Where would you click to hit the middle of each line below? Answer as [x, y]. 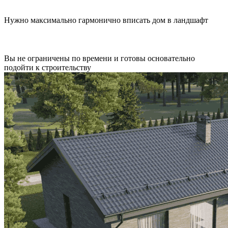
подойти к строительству [48, 68]
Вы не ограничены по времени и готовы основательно [99, 59]
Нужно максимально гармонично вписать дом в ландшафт [106, 20]
